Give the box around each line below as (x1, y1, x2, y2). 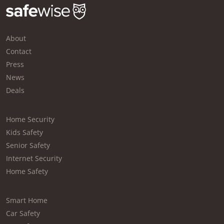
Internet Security (6, 153, 62, 163)
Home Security (6, 114, 54, 124)
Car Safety (6, 208, 40, 218)
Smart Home (6, 195, 47, 205)
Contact (6, 46, 31, 56)
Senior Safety (6, 140, 50, 150)
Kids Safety (6, 127, 43, 137)
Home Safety (6, 166, 48, 176)
